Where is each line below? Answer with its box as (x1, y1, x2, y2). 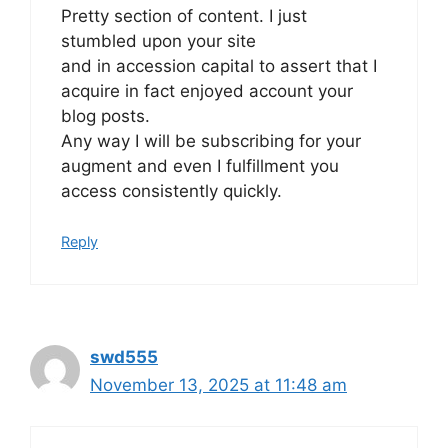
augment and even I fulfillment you (61, 155, 339, 176)
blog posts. (61, 105, 150, 126)
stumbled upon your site (61, 30, 256, 51)
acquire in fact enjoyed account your (61, 80, 353, 101)
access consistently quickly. (61, 180, 282, 201)
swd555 (90, 347, 158, 368)
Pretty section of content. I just (61, 5, 307, 26)
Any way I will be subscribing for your (61, 130, 361, 151)
